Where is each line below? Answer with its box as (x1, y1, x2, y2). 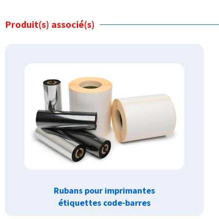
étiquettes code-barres (58, 197, 151, 209)
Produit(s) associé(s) (5, 18, 95, 31)
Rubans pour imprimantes (53, 185, 155, 197)
